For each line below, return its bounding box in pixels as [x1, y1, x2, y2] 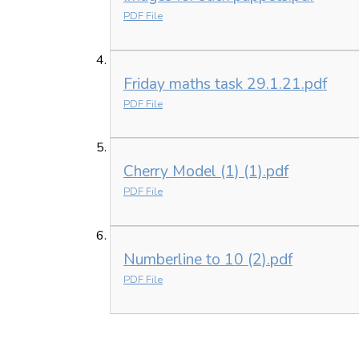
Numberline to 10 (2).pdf [123, 248, 292, 270]
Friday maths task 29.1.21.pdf [123, 73, 327, 95]
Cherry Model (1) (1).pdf [123, 161, 288, 183]
